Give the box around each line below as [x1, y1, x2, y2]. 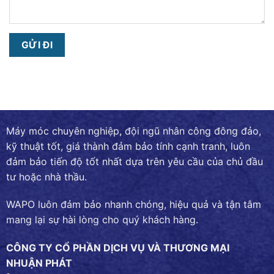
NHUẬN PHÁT [6, 257, 72, 270]
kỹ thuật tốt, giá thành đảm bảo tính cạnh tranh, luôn [6, 139, 250, 152]
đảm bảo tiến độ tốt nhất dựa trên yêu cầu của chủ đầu [6, 155, 263, 168]
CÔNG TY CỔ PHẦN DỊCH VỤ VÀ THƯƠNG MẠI [6, 242, 229, 254]
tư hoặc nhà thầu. [6, 170, 87, 183]
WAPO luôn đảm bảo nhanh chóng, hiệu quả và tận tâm [6, 198, 261, 211]
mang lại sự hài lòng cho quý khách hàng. [6, 213, 198, 226]
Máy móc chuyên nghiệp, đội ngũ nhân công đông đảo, [6, 124, 261, 137]
